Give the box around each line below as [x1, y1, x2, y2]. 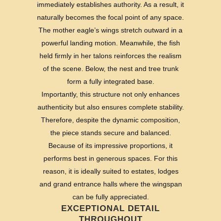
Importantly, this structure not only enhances [41, 90, 180, 98]
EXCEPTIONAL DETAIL [61, 203, 160, 213]
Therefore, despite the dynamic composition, [41, 115, 180, 124]
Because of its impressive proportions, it [48, 141, 173, 149]
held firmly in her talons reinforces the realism [39, 51, 182, 60]
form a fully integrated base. [67, 77, 154, 85]
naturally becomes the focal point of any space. [37, 13, 184, 21]
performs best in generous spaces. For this [43, 154, 178, 162]
